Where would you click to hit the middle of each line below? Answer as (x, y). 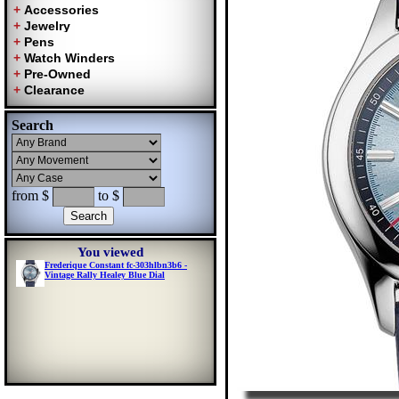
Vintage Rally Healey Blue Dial (105, 275)
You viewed (110, 252)
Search (33, 125)
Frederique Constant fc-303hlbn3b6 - (116, 265)
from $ (32, 195)
